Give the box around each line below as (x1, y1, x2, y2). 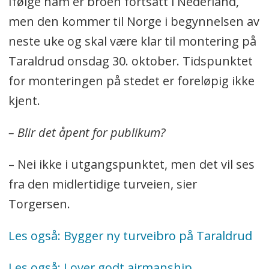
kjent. (8, 92, 40, 109)
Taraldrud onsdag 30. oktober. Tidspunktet (8, 53, 253, 70)
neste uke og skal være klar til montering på (8, 33, 256, 50)
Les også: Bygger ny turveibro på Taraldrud (8, 227, 252, 244)
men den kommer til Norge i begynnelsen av (8, 13, 259, 30)
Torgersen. (8, 195, 70, 212)
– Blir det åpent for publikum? (8, 124, 166, 141)
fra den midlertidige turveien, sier (8, 175, 197, 192)
